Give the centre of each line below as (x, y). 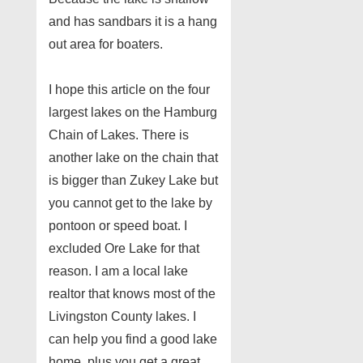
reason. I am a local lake (118, 271)
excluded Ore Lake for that (124, 248)
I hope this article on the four (129, 89)
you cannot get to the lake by (130, 203)
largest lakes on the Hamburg (133, 112)
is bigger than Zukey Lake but (133, 180)
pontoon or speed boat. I (118, 225)
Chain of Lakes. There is (119, 135)
